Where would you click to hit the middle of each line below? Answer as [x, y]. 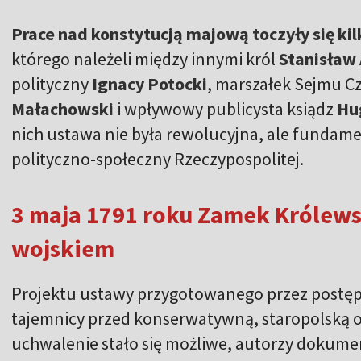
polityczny [50, 83]
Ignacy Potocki [148, 83]
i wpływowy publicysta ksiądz [225, 108]
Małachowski [62, 108]
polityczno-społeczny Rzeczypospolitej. [158, 158]
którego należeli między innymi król [145, 58]
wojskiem [63, 248]
